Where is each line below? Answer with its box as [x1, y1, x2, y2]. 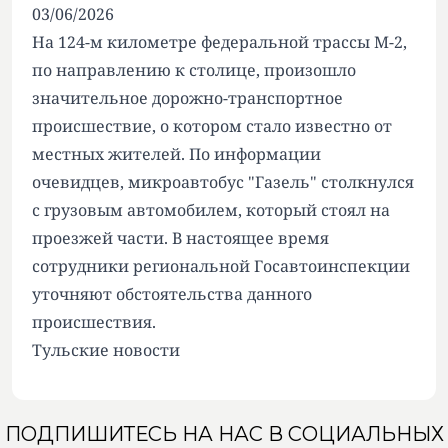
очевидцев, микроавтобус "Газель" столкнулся [32, 171, 414, 193]
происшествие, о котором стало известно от [32, 115, 392, 137]
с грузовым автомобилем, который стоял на [32, 199, 390, 221]
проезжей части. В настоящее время [32, 227, 329, 249]
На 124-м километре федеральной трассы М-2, [32, 31, 407, 53]
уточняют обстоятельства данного [32, 283, 312, 305]
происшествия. [32, 311, 156, 333]
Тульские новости [32, 339, 180, 361]
